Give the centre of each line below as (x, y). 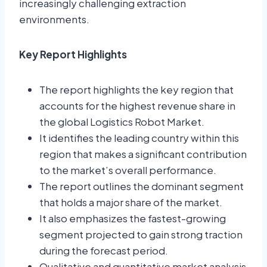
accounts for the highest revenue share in (137, 106)
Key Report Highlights (75, 55)
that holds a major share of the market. (131, 202)
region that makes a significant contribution (143, 154)
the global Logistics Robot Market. (122, 122)
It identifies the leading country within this (139, 138)
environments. (54, 19)
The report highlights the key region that (136, 90)
